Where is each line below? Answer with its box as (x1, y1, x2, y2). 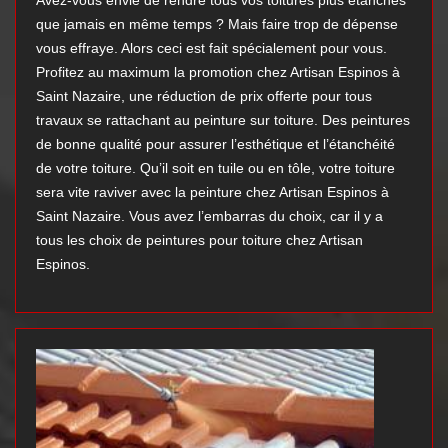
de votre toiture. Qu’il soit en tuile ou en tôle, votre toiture (36, 160, 395, 177)
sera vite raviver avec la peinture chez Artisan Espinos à (36, 184, 389, 201)
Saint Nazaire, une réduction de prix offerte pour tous (36, 88, 372, 105)
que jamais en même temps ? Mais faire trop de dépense (36, 16, 398, 33)
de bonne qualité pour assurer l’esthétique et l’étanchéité (36, 136, 395, 153)
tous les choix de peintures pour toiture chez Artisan (36, 232, 363, 249)
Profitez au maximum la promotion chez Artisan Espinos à (36, 64, 400, 81)
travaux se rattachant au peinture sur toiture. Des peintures (36, 112, 410, 129)
